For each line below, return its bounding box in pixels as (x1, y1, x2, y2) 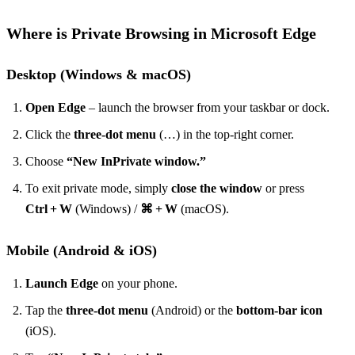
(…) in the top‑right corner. (156, 127, 294, 141)
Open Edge (25, 100, 86, 114)
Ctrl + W (25, 201, 72, 216)
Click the (25, 127, 74, 141)
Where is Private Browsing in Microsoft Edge (6, 24, 316, 42)
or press (262, 181, 304, 195)
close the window (171, 181, 262, 195)
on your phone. (98, 276, 177, 290)
